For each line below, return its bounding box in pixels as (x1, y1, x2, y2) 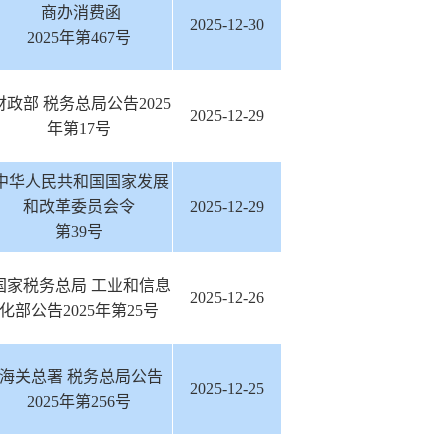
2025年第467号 (26, 29, 131, 46)
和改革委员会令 (22, 198, 135, 215)
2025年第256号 (26, 393, 131, 410)
